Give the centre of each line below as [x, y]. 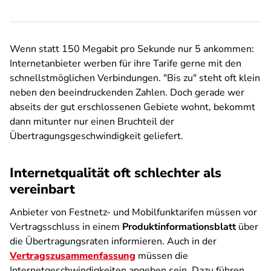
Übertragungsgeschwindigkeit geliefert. [96, 136]
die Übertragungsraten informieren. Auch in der [113, 241]
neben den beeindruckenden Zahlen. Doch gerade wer [127, 93]
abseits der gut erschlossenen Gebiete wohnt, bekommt [132, 107]
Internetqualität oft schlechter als [116, 173]
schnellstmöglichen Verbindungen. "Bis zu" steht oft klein [135, 78]
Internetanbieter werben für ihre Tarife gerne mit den [126, 64]
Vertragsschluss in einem [66, 227]
